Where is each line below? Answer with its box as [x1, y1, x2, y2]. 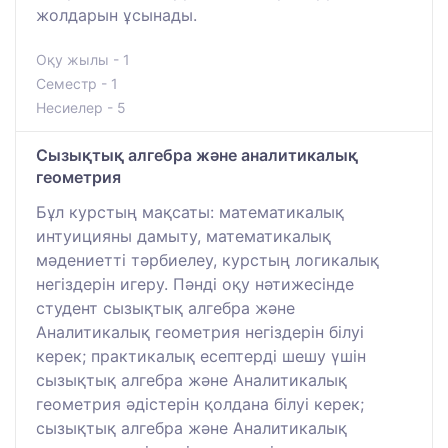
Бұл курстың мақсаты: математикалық [36, 201, 344, 222]
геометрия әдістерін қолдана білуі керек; [36, 393, 364, 414]
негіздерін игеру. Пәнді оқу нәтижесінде [36, 273, 354, 294]
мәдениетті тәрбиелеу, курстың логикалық [36, 249, 379, 270]
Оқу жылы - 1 [36, 50, 130, 68]
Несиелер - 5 [36, 98, 126, 116]
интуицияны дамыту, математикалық [36, 225, 331, 246]
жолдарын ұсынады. [36, 4, 197, 25]
